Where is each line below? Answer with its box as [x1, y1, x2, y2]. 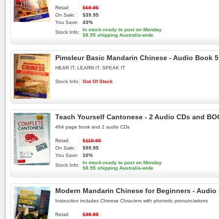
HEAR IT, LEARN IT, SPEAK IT [55, 65, 125, 70]
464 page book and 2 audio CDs [55, 124, 130, 130]
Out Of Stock [83, 79, 113, 84]
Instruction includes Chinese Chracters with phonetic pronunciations [55, 198, 208, 203]
